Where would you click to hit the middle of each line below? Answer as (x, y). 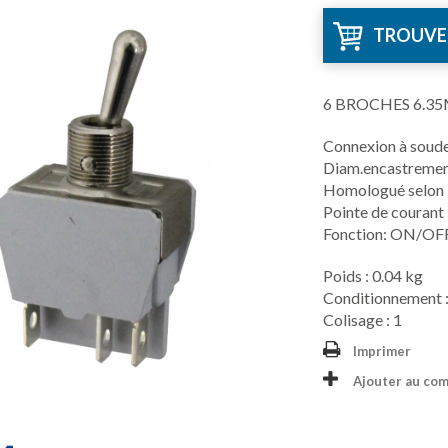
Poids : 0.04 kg (373, 275)
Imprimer (382, 351)
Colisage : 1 (362, 319)
